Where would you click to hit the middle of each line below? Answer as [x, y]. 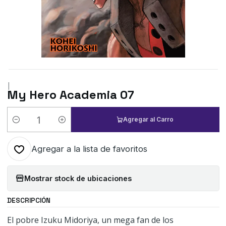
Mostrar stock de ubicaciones [78, 178]
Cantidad [22, 125]
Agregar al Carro [149, 119]
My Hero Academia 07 [70, 95]
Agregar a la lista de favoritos [89, 149]
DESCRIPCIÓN [29, 201]
